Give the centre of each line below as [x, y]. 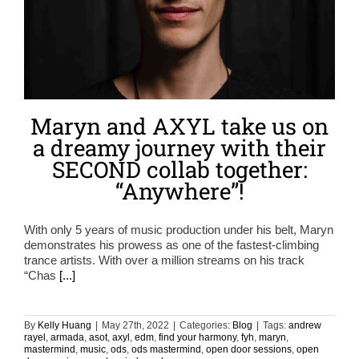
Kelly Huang [65, 326]
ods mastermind [166, 350]
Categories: [206, 326]
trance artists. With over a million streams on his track [164, 260]
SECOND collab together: [179, 170]
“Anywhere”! [179, 192]
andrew [305, 326]
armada [67, 338]
